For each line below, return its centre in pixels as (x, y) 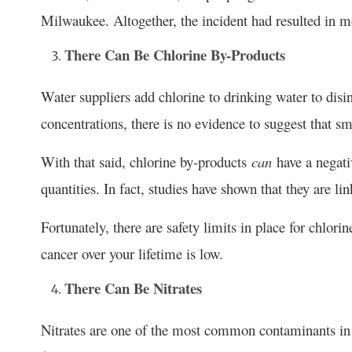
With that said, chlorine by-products (146, 161)
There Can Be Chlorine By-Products (175, 54)
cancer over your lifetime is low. (132, 253)
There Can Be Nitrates (133, 288)
